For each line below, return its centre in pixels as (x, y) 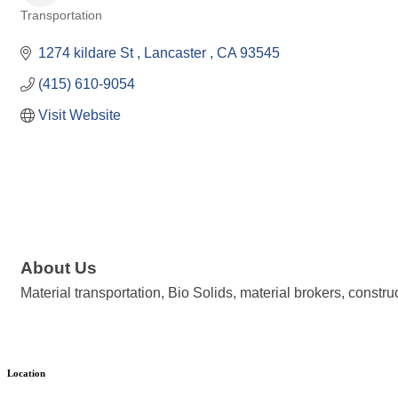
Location (26, 373)
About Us (59, 267)
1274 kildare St (88, 53)
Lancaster (177, 53)
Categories (49, 28)
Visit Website (80, 115)
